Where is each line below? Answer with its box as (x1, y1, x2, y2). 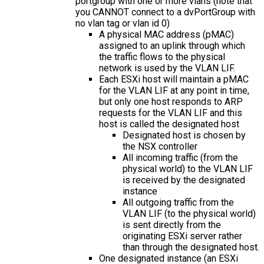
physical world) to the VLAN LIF (123, 163, 253, 174)
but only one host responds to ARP (99, 95, 243, 107)
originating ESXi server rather (123, 230, 242, 242)
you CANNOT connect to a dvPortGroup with (75, 6, 255, 18)
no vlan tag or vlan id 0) (75, 17, 170, 29)
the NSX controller (123, 140, 197, 152)
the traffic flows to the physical (99, 51, 225, 62)
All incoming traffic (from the (123, 151, 238, 163)
